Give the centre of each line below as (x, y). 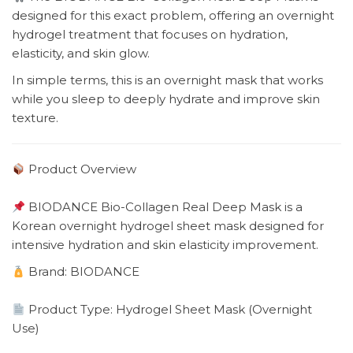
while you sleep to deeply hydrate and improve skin (166, 99)
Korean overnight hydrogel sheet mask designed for (168, 226)
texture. (35, 118)
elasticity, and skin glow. (81, 54)
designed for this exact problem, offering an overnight (173, 16)
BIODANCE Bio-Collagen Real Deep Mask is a (164, 207)
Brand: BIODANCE (83, 272)
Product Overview (81, 169)
